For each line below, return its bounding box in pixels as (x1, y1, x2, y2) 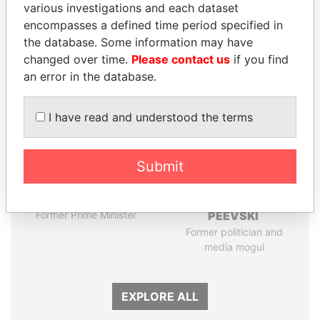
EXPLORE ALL (121, 289, 199, 304)
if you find (230, 52, 289, 66)
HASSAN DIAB (44, 191, 127, 206)
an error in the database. (24, 69, 156, 84)
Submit (136, 158, 184, 175)
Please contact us (131, 52, 230, 66)
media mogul (204, 241, 264, 253)
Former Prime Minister (35, 209, 136, 221)
